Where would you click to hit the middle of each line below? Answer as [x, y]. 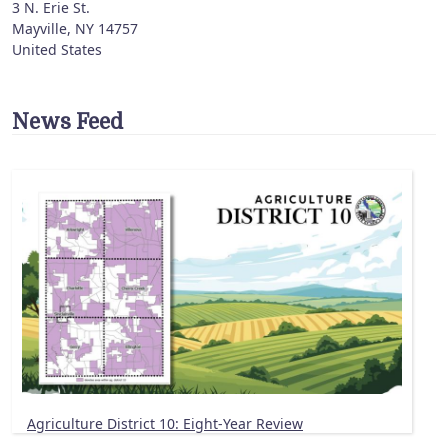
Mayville [39, 29]
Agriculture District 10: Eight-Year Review [165, 424]
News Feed [67, 122]
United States [57, 50]
